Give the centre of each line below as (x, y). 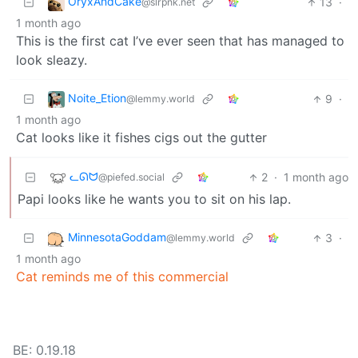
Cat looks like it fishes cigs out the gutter (141, 138)
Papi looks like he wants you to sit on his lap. (154, 199)
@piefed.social (131, 177)
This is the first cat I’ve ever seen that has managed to (180, 41)
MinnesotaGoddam (117, 237)
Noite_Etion (97, 98)
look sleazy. (52, 60)
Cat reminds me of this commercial (122, 277)
